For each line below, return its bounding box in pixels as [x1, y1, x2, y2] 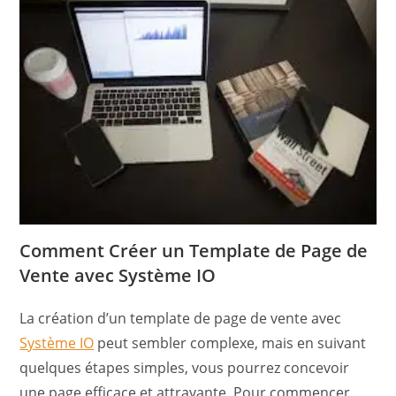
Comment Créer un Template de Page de [19, 239, 369, 263]
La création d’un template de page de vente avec [19, 308, 342, 329]
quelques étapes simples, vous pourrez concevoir [19, 358, 350, 378]
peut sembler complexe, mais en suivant [94, 333, 367, 354]
